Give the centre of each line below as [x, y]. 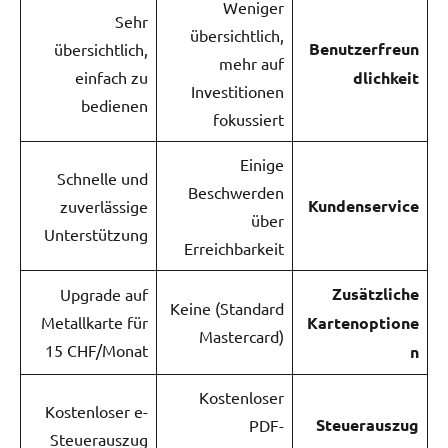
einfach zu [111, 76]
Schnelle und [102, 177]
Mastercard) [241, 335]
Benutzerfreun [364, 48]
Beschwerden [236, 191]
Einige [262, 163]
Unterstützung [96, 233]
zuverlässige [104, 205]
